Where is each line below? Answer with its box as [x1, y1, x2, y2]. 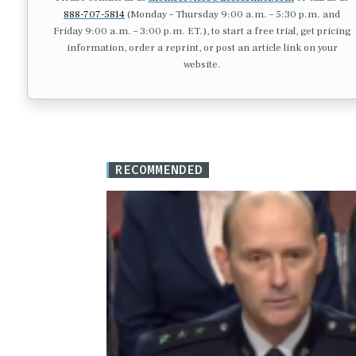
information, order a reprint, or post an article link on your [66, 41, 338, 54]
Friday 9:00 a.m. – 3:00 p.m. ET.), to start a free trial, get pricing [52, 24, 351, 37]
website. [183, 57, 221, 71]
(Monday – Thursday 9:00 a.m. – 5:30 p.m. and [125, 7, 340, 21]
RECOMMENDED [115, 161, 203, 179]
